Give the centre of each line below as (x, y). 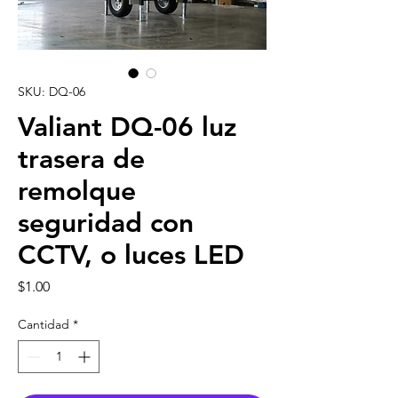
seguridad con (106, 223)
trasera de (81, 159)
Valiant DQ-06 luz (127, 127)
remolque (77, 191)
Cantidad (44, 324)
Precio (69, 285)
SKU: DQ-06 (52, 91)
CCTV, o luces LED (131, 255)
